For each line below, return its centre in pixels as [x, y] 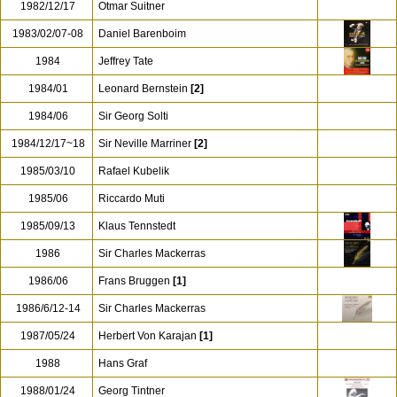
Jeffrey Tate [126, 61]
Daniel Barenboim [142, 34]
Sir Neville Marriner [145, 144]
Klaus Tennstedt [137, 226]
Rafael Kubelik [134, 171]
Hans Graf [123, 363]
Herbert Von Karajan [148, 336]
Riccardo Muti [132, 198]
